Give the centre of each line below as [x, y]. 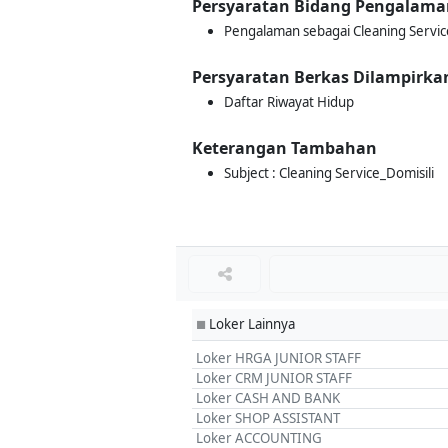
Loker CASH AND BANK [268, 398]
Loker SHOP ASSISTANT [268, 418]
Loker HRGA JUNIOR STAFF [278, 358]
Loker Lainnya [250, 324]
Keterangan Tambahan [284, 148]
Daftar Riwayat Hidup [289, 102]
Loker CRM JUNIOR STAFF [274, 378]
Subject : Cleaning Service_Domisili [329, 173]
